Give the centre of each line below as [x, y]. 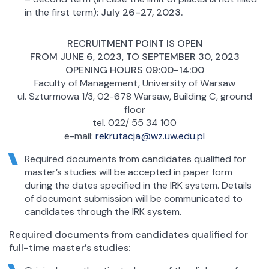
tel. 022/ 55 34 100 [134, 122]
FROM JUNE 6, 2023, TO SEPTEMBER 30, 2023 [134, 56]
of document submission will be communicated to [133, 198]
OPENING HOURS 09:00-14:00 [134, 70]
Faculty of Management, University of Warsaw [134, 83]
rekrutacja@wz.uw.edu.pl [150, 136]
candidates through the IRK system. [103, 211]
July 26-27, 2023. [141, 12]
